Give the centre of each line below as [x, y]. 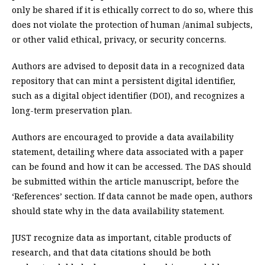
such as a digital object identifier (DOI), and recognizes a [128, 96]
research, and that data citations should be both [112, 253]
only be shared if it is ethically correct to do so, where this [132, 10]
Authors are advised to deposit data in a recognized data [128, 66]
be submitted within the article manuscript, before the [125, 182]
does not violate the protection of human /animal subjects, [132, 25]
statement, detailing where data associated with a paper [128, 152]
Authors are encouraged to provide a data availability [123, 137]
